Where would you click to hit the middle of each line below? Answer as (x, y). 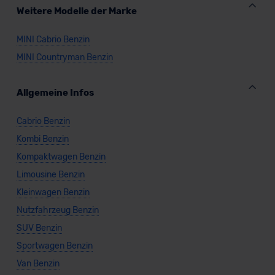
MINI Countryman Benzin (64, 58)
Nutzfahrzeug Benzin (57, 211)
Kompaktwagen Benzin (61, 157)
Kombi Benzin (42, 139)
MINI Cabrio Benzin (53, 40)
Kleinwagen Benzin (53, 193)
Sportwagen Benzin (54, 246)
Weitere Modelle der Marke (76, 11)
